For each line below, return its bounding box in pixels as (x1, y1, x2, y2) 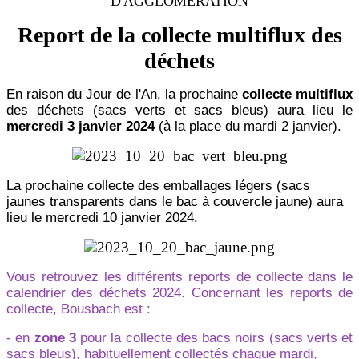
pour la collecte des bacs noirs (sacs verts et (75, 330, 353, 346)
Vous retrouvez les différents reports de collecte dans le (6, 269, 353, 285)
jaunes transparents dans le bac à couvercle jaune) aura (6, 194, 343, 210)
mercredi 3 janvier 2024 (6, 119, 155, 135)
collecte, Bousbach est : (6, 301, 151, 317)
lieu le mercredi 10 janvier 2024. (6, 210, 198, 226)
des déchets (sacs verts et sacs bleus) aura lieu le (6, 103, 353, 119)
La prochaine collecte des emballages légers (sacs (6, 178, 310, 194)
